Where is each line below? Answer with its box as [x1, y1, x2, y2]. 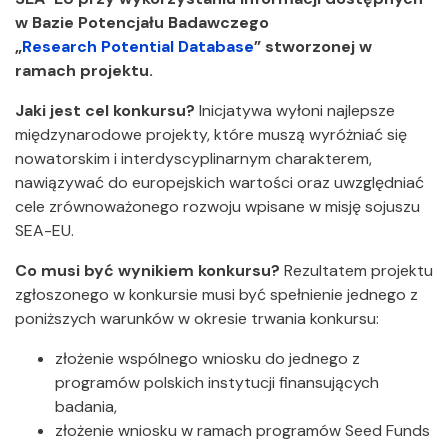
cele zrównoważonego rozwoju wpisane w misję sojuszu [15, 196, 420, 217]
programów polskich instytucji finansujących [55, 372, 379, 393]
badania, [55, 396, 117, 417]
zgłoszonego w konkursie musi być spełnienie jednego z [15, 284, 418, 305]
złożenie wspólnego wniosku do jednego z [55, 348, 360, 369]
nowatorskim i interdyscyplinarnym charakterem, [15, 148, 372, 169]
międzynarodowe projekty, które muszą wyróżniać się [15, 124, 407, 145]
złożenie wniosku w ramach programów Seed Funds [55, 420, 430, 441]
